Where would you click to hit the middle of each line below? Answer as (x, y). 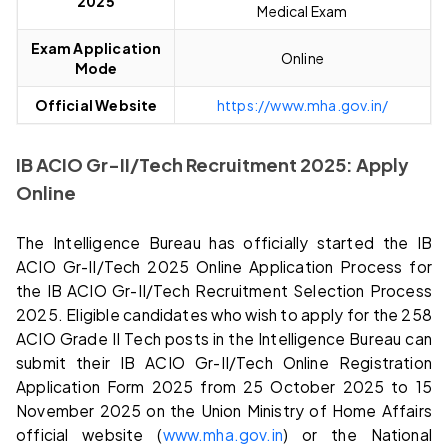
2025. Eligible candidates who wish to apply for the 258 (224, 314)
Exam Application (96, 47)
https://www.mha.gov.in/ (302, 104)
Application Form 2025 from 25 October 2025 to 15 (224, 386)
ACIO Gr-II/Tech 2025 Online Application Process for (224, 266)
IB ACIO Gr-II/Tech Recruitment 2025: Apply (212, 164)
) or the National (358, 434)
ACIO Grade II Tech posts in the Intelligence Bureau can (224, 338)
